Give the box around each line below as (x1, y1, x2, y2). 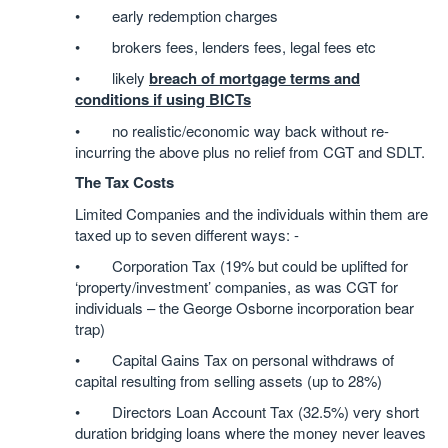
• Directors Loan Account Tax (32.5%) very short (75, 401, 419, 422)
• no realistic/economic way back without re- (75, 120, 389, 141)
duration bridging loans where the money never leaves (75, 422, 426, 443)
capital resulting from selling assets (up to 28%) (75, 370, 382, 391)
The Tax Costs (75, 171, 174, 193)
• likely (75, 67, 149, 88)
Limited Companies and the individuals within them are (75, 203, 428, 224)
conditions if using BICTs (75, 88, 251, 110)
